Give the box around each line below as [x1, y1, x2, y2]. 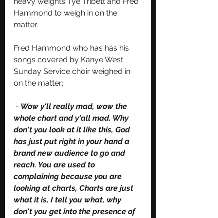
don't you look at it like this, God [14, 125, 132, 134]
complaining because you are [14, 171, 124, 181]
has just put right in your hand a [14, 136, 131, 146]
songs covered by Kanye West [14, 54, 125, 64]
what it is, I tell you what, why [14, 195, 123, 204]
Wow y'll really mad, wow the [19, 101, 129, 111]
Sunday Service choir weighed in [14, 66, 132, 76]
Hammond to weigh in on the [14, 8, 119, 18]
